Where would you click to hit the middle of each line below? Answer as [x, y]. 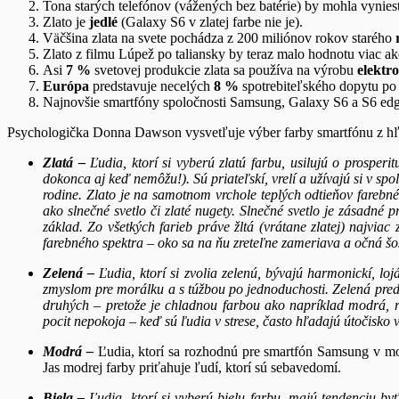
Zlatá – [67, 162]
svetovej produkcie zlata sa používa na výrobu [224, 69]
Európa [66, 85]
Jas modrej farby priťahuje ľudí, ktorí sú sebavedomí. [192, 367]
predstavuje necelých [151, 85]
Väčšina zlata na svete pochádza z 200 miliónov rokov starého [219, 37]
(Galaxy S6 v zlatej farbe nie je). [210, 21]
